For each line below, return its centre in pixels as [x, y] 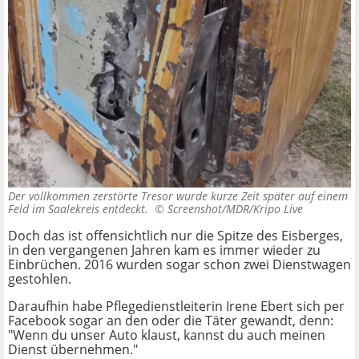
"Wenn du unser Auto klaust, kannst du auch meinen [167, 335]
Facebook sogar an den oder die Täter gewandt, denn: [171, 321]
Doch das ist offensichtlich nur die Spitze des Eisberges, [175, 236]
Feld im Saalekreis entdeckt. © [88, 209]
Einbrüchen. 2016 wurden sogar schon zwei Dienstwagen [179, 265]
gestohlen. [40, 279]
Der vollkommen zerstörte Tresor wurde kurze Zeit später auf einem [178, 196]
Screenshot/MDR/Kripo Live [235, 209]
